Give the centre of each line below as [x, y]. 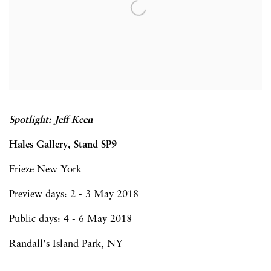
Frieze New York [47, 169]
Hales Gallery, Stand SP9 [63, 145]
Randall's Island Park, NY [66, 244]
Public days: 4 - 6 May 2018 [70, 219]
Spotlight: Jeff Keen [52, 120]
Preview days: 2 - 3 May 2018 [75, 194]
